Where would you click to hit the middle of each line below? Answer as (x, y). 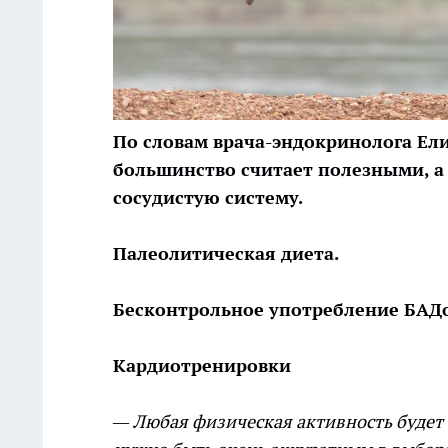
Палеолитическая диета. (226, 254)
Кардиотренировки (202, 366)
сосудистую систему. (210, 198)
